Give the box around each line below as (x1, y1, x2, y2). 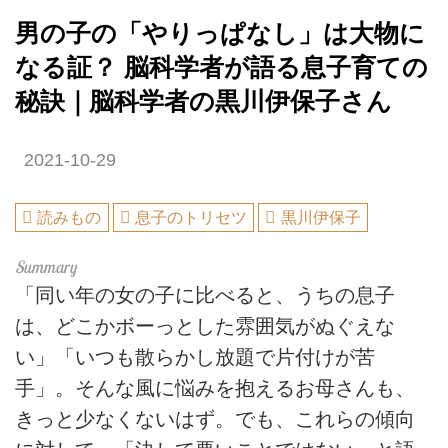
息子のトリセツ (135, 209, 248, 227)
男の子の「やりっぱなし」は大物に (15, 19, 425, 47)
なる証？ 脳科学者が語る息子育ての (15, 53, 428, 81)
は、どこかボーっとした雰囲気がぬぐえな (15, 315, 395, 338)
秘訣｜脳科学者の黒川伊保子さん (15, 87, 392, 115)
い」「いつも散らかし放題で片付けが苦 (15, 346, 375, 369)
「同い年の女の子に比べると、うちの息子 (15, 284, 395, 307)
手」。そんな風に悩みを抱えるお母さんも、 (15, 377, 415, 400)
